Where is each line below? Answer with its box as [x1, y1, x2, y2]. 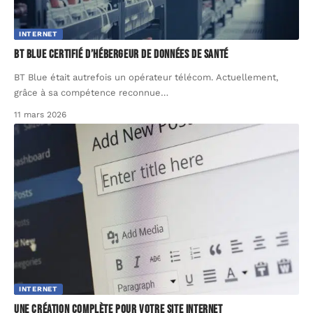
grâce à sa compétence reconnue [14, 87, 161, 98]
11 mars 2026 [14, 109, 66, 119]
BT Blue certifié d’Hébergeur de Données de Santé [14, 47, 228, 61]
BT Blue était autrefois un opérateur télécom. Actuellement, [14, 71, 278, 82]
